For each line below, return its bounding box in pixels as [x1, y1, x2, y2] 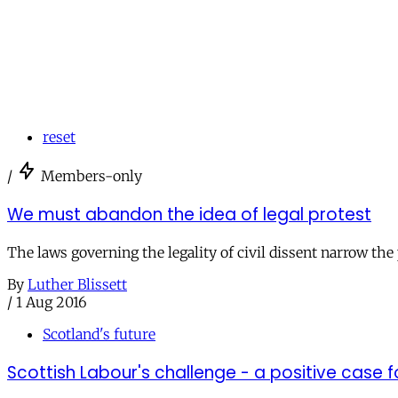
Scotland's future [43, 325, 155, 344]
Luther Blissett [28, 275, 127, 294]
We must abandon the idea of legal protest [7, 202, 371, 227]
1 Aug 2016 [16, 293, 87, 312]
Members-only [41, 166, 142, 185]
